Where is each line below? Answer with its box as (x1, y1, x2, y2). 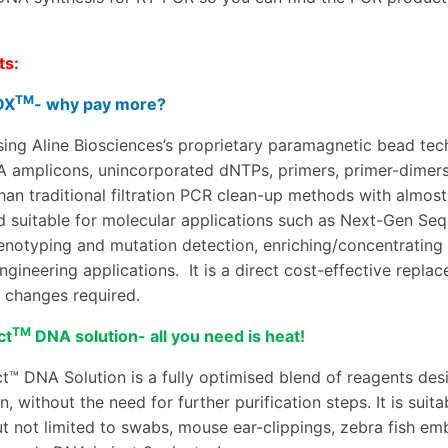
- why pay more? (34, 94, 166, 115)
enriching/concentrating (263, 235, 443, 256)
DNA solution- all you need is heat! (31, 326, 305, 347)
